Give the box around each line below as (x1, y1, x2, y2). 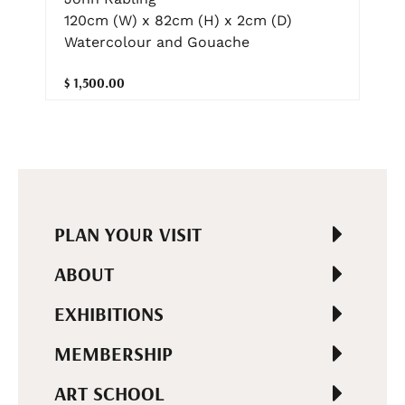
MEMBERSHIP (54, 341, 173, 367)
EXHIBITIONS (54, 301, 164, 327)
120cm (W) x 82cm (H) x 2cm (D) (64, 12, 292, 30)
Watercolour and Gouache (64, 33, 250, 52)
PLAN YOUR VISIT (54, 221, 202, 248)
